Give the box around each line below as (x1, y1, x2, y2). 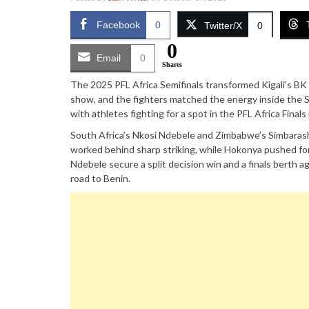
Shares (162, 61, 182, 68)
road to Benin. (70, 172, 130, 184)
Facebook (97, 19, 140, 30)
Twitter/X (204, 20, 242, 31)
